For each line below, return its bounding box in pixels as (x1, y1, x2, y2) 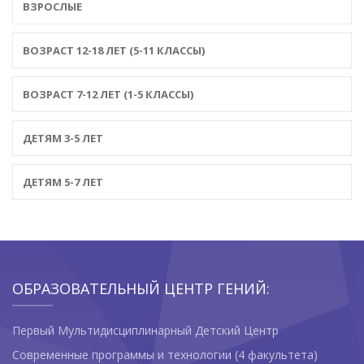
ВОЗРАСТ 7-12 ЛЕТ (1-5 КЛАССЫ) (23, 86, 193, 102)
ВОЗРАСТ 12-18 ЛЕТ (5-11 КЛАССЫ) (23, 42, 205, 58)
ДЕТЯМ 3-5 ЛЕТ (23, 130, 103, 145)
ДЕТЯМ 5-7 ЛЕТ (23, 174, 103, 189)
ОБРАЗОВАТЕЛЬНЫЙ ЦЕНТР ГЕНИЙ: (12, 278, 270, 298)
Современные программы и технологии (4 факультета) (12, 346, 318, 362)
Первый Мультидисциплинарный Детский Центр (12, 322, 279, 338)
